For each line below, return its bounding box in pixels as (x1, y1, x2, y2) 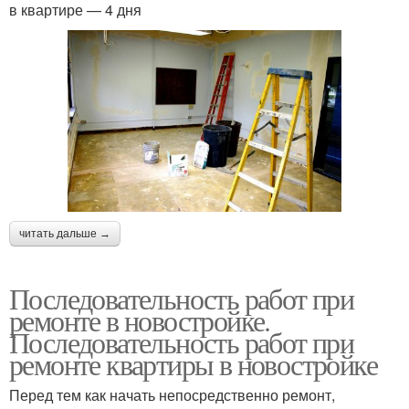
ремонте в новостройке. (9, 300, 270, 341)
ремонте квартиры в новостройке (9, 344, 377, 384)
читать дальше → (19, 227, 110, 241)
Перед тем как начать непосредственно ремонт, (9, 384, 335, 406)
